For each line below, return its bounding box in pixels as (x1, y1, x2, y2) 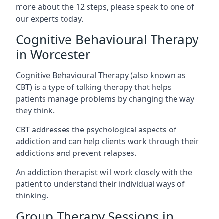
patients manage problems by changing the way (16, 93, 194, 104)
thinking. (16, 190, 48, 201)
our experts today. (16, 13, 83, 24)
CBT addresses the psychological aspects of (16, 124, 176, 135)
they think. (16, 105, 55, 116)
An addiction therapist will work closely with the (16, 167, 192, 177)
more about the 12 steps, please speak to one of (16, 1, 194, 12)
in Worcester (16, 45, 90, 63)
